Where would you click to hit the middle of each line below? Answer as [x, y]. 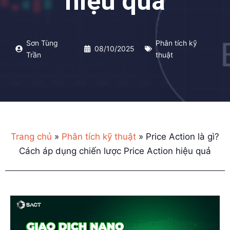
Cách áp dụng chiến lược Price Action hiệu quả [115, 151]
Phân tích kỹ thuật [99, 136]
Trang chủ [31, 136]
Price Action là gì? [183, 136]
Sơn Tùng [42, 43]
